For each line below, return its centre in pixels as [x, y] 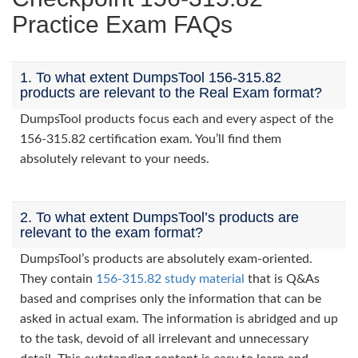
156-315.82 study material [170, 279]
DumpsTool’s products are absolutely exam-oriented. [166, 259]
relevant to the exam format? [111, 233]
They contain [58, 279]
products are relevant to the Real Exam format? [171, 93]
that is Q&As [282, 279]
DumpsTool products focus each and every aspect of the [177, 119]
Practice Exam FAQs [122, 24]
